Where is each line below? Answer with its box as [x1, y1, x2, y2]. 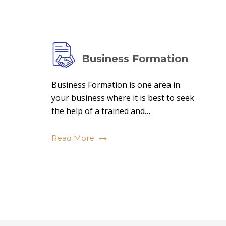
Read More [51, 133, 94, 143]
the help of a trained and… [51, 105, 150, 117]
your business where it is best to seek [51, 92, 194, 103]
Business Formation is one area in [51, 79, 180, 90]
